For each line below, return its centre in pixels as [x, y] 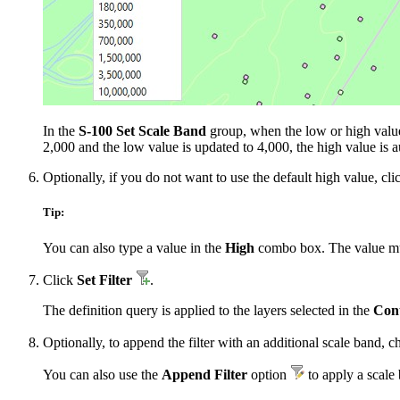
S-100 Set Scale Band [142, 131]
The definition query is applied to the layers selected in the [208, 310]
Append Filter [204, 374]
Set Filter [104, 279]
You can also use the [102, 374]
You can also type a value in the [134, 247]
